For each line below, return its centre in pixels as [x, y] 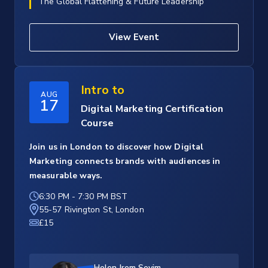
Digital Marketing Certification [152, 109]
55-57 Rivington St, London [92, 210]
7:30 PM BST [103, 197]
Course [97, 124]
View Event [134, 37]
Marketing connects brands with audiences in [125, 162]
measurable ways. [66, 176]
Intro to [103, 90]
